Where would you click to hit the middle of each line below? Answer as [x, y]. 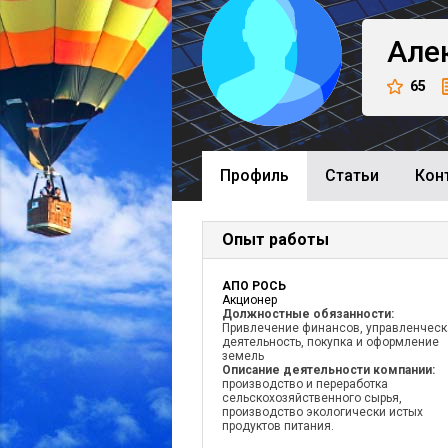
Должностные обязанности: [308, 314]
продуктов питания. [278, 426]
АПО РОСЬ [254, 286]
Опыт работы [275, 239]
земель [243, 356]
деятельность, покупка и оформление [330, 342]
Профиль [254, 175]
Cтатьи [352, 175]
